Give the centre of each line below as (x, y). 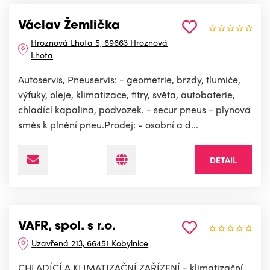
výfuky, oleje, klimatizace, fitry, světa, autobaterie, (127, 95)
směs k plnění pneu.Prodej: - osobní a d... (108, 125)
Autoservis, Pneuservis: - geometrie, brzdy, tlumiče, (129, 80)
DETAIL (223, 160)
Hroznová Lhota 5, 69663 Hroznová (99, 42)
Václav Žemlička (69, 26)
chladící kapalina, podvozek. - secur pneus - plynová (134, 110)
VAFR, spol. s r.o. (67, 227)
